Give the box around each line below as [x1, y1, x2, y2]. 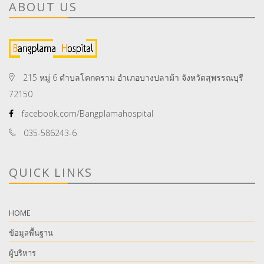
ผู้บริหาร [9, 247, 36, 258]
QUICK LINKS [9, 164, 93, 180]
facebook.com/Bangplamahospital [19, 108, 153, 119]
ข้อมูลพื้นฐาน [9, 227, 53, 238]
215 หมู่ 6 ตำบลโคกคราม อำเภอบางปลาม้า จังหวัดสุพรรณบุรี [21, 72, 243, 83]
